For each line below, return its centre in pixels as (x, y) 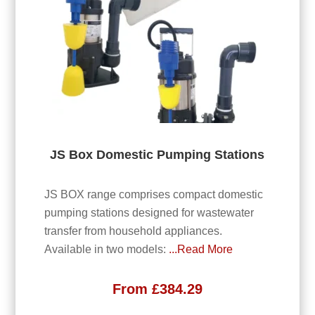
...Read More (200, 250)
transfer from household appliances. (133, 231)
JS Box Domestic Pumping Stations (157, 154)
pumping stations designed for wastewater (149, 213)
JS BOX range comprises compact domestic (153, 195)
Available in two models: (106, 250)
